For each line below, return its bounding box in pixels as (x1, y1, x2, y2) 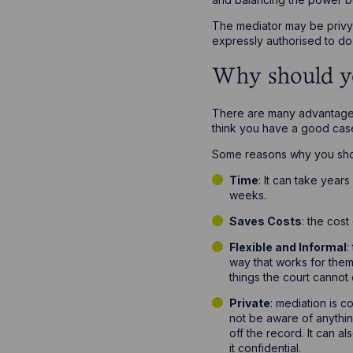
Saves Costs (229, 214, 303, 229)
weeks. (229, 188, 267, 203)
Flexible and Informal (229, 240, 347, 255)
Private (229, 296, 271, 310)
